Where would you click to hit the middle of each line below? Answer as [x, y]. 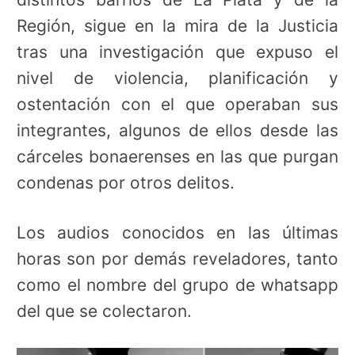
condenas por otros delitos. [126, 183]
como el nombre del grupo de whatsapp [177, 285]
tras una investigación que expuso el [177, 52]
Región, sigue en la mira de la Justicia [177, 26]
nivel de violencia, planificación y [177, 78]
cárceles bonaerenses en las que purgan [177, 157]
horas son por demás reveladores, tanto [177, 259]
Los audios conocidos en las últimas [177, 233]
